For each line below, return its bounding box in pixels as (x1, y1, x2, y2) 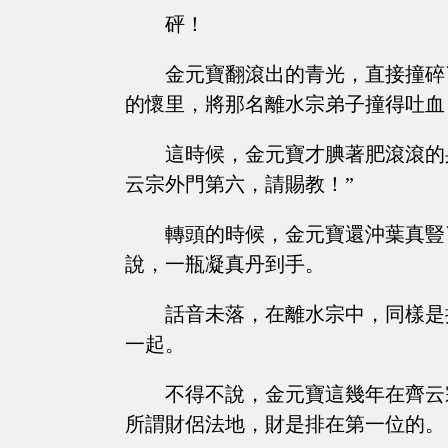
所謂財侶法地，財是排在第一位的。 (125, 413, 445, 436)
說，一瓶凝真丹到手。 (125, 253, 325, 276)
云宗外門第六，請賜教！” (125, 173, 354, 196)
